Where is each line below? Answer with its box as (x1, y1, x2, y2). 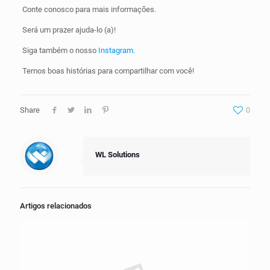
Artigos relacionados (20, 201, 92, 211)
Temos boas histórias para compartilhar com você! (22, 66, 194, 76)
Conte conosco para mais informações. (22, 5, 156, 14)
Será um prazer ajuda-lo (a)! (22, 25, 116, 35)
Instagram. (98, 46, 135, 55)
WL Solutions (95, 150, 140, 160)
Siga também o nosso (22, 46, 98, 55)
